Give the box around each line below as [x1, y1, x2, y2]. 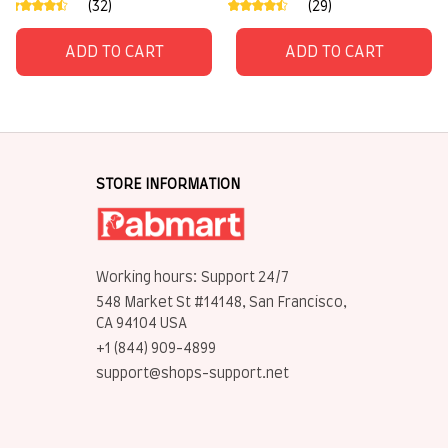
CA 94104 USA [96, 317, 187, 332]
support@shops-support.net [96, 367, 289, 382]
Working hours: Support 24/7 [96, 271, 289, 286]
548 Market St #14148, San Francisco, [96, 296, 347, 311]
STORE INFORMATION [96, 178, 240, 193]
